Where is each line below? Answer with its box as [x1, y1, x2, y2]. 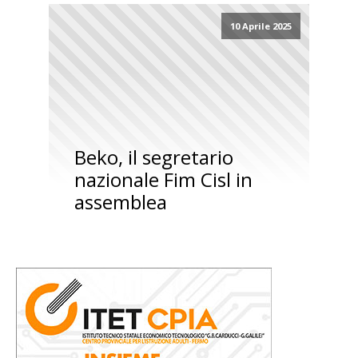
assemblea [74, 189, 167, 216]
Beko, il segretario [74, 144, 233, 171]
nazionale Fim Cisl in [74, 166, 253, 193]
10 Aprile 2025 [229, 20, 292, 33]
